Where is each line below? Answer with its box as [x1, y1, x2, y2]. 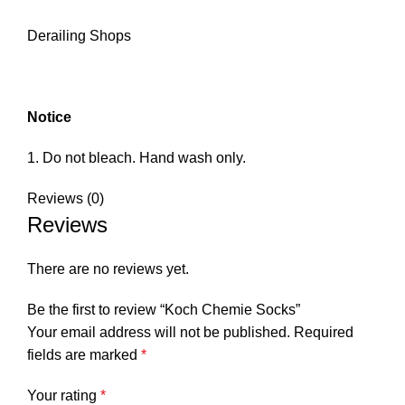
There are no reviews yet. [27, 261, 189, 277]
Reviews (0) [27, 191, 104, 206]
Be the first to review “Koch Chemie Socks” [27, 302, 300, 317]
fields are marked [27, 347, 141, 363]
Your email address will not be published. [27, 325, 290, 340]
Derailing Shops [27, 28, 131, 43]
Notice [27, 109, 71, 125]
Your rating [27, 388, 100, 403]
